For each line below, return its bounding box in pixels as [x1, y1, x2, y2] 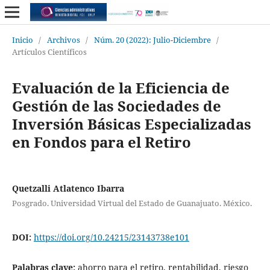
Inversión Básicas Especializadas [11, 113, 251, 134]
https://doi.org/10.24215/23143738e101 [33, 231, 189, 243]
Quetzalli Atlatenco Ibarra [11, 182, 124, 194]
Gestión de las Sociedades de [11, 95, 221, 116]
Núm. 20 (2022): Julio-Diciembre [93, 34, 211, 45]
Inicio [11, 34, 33, 45]
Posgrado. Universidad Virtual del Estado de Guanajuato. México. [11, 197, 252, 209]
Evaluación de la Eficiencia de [11, 77, 230, 98]
